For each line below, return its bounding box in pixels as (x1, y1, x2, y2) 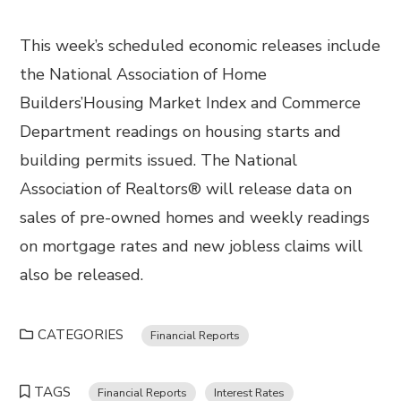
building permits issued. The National (20, 149, 298, 171)
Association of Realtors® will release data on (20, 178, 353, 200)
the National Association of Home (20, 64, 268, 85)
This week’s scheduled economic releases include (20, 35, 381, 56)
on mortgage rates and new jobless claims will (20, 235, 363, 257)
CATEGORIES (38, 326, 124, 344)
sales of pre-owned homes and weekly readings (20, 207, 371, 228)
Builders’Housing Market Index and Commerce (20, 92, 362, 114)
